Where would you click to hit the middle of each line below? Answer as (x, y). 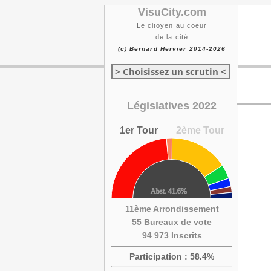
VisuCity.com (172, 12)
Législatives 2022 (172, 106)
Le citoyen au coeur (172, 25)
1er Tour (139, 130)
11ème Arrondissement (172, 209)
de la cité (172, 37)
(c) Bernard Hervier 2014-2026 (172, 49)
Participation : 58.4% (172, 256)
